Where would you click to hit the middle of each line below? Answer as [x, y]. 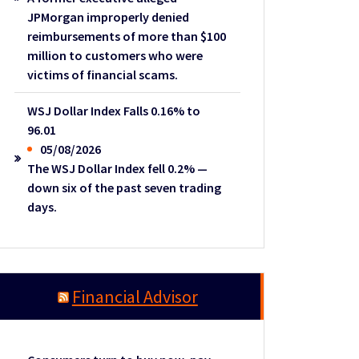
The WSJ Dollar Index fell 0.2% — [118, 168]
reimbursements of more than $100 [127, 36]
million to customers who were [115, 55]
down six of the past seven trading [125, 187]
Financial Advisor [135, 296]
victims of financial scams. [103, 74]
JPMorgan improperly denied [109, 16]
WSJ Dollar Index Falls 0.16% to [114, 110]
